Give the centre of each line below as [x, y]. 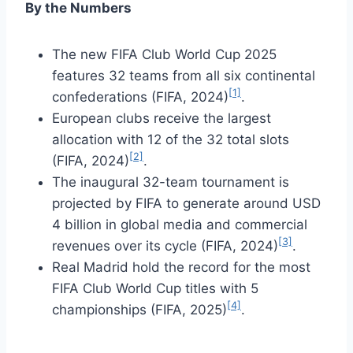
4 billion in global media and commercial [180, 224]
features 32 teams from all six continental [184, 75]
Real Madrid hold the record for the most [181, 267]
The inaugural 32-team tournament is [171, 182]
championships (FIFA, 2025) [139, 309]
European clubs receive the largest [162, 118]
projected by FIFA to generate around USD [186, 203]
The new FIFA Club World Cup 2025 [164, 54]
